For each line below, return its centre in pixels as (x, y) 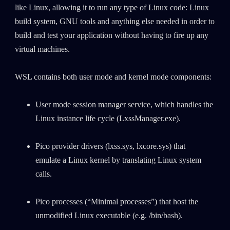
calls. (43, 174)
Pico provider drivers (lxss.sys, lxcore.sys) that (110, 147)
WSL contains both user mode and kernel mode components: (113, 77)
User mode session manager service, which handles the (124, 105)
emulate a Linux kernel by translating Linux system (118, 160)
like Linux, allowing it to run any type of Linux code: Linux (112, 8)
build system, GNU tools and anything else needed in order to (114, 22)
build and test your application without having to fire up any (111, 36)
